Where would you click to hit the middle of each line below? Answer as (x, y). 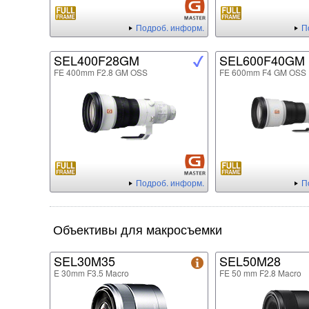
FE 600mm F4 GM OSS (263, 72)
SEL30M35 (84, 261)
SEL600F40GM (262, 60)
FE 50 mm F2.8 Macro (260, 273)
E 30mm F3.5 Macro (91, 273)
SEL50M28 (250, 261)
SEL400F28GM (97, 60)
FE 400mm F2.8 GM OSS (101, 72)
